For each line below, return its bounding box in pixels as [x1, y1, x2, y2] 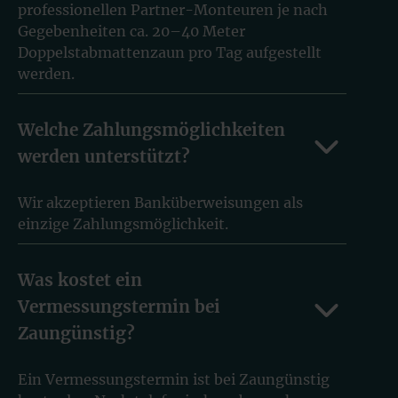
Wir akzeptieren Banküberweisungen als [18, 193, 303, 211]
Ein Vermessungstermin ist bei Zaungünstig [18, 370, 330, 388]
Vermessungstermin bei [18, 295, 220, 317]
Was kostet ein [18, 268, 142, 291]
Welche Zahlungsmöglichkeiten [18, 118, 285, 140]
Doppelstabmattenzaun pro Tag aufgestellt [18, 43, 322, 61]
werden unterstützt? [18, 145, 190, 167]
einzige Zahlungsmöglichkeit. [18, 214, 228, 233]
